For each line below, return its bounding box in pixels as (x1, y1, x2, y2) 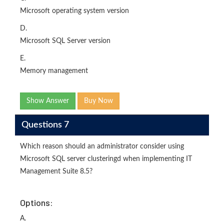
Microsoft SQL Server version (20, 37, 110, 44)
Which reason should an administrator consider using (20, 143, 184, 150)
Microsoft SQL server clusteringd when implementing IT (20, 155, 192, 162)
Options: (20, 197, 53, 208)
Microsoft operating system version (20, 7, 129, 14)
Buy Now (84, 97, 113, 104)
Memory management (20, 67, 88, 74)
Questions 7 (21, 120, 69, 129)
